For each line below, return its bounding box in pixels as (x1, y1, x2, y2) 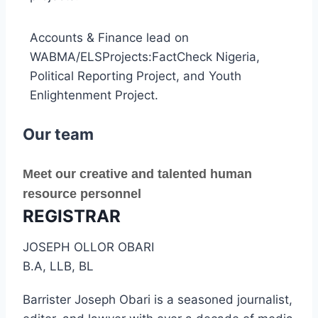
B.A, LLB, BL (23, 259, 94, 274)
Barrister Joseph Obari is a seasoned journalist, (23, 292, 292, 307)
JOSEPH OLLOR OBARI (23, 240, 154, 255)
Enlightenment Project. (30, 88, 158, 103)
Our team (23, 125, 94, 144)
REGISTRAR (23, 206, 121, 227)
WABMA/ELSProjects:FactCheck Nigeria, (30, 50, 260, 65)
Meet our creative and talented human (23, 167, 252, 182)
